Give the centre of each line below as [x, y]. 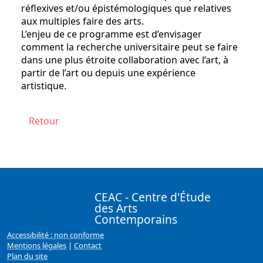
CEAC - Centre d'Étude [153, 197]
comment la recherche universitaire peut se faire [129, 47]
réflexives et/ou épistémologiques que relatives [126, 9]
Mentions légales [37, 245]
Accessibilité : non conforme [55, 235]
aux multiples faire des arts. [82, 21]
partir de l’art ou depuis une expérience [108, 73]
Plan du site [27, 256]
